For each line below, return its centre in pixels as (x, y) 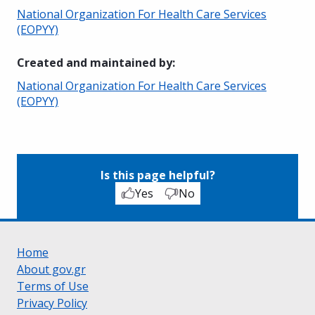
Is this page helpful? (157, 175)
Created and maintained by (95, 62)
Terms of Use (53, 286)
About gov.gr (51, 269)
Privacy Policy (52, 303)
